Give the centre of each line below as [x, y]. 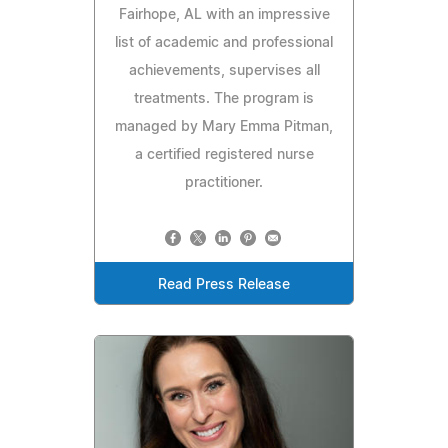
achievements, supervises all [224, 70]
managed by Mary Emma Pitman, [224, 126]
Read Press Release [224, 284]
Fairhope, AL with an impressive [224, 14]
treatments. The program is [224, 98]
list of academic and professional [224, 42]
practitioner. [224, 182]
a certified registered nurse [224, 154]
